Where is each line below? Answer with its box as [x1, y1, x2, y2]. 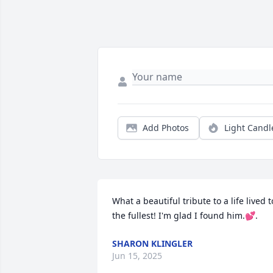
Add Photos [143, 122, 189, 133]
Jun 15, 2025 [112, 250, 162, 261]
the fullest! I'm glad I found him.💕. [112, 210, 258, 221]
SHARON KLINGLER [112, 238, 193, 249]
